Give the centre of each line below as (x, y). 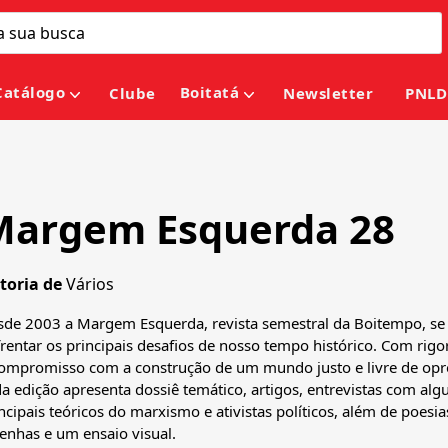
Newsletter (328, 93)
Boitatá (209, 92)
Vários (90, 284)
